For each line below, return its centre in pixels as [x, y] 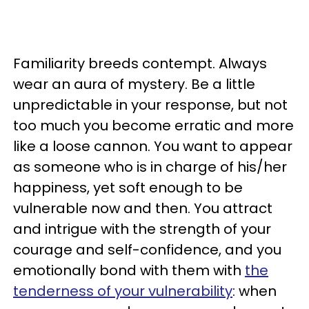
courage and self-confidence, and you [147, 250]
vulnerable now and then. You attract [143, 208]
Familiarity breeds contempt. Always [140, 63]
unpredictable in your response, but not [150, 105]
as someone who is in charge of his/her [150, 167]
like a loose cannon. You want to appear [153, 146]
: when [255, 291]
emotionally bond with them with [129, 270]
